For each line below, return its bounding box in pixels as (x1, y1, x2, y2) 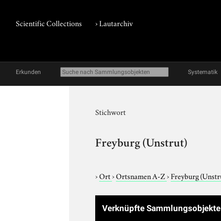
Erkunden (16, 69, 41, 75)
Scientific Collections (16, 17, 82, 28)
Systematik (188, 69, 218, 75)
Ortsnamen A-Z (116, 170, 167, 181)
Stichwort (95, 106, 126, 117)
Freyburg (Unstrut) (95, 138, 188, 150)
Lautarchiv (99, 17, 133, 28)
